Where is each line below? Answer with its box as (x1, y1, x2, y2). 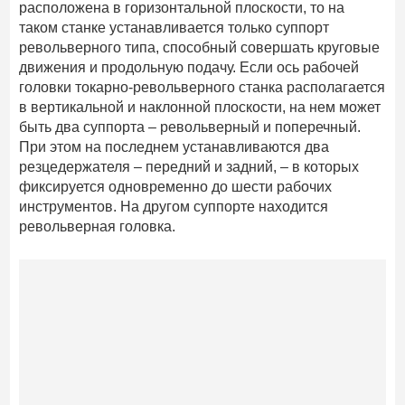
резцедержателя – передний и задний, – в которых (19, 158, 360, 174)
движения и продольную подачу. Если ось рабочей (19, 59, 360, 75)
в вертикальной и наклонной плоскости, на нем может (19, 99, 381, 115)
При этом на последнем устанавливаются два (19, 138, 330, 155)
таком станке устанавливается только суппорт (19, 19, 330, 35)
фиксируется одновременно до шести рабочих (19, 178, 333, 194)
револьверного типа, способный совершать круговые (19, 39, 381, 55)
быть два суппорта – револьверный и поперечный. (19, 118, 362, 135)
